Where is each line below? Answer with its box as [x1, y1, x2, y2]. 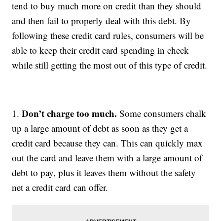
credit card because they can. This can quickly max [12, 137, 203, 149]
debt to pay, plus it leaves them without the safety [12, 166, 196, 179]
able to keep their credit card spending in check [12, 44, 189, 57]
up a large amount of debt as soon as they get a [12, 122, 188, 135]
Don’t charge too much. [22, 107, 117, 120]
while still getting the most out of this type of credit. [12, 59, 208, 72]
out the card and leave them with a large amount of [12, 151, 203, 164]
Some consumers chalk [117, 107, 207, 120]
